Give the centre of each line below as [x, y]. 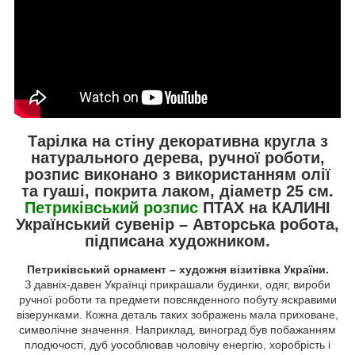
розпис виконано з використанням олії [177, 175]
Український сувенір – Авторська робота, [177, 225]
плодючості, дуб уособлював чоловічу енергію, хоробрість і [177, 345]
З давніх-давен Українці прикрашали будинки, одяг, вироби [177, 285]
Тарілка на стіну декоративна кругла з [177, 141]
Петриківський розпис [111, 208]
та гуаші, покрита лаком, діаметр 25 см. [177, 191]
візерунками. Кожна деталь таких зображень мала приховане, [177, 315]
